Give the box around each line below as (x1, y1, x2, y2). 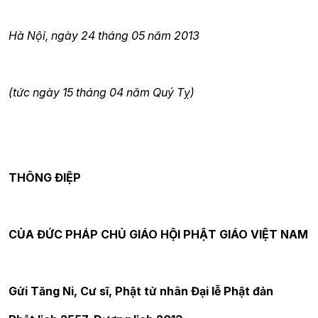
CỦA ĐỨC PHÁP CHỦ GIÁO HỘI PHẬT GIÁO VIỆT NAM (9, 227, 308, 241)
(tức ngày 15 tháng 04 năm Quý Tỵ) (9, 85, 194, 99)
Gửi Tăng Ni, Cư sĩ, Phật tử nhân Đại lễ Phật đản (9, 284, 273, 298)
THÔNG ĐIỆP (9, 170, 81, 185)
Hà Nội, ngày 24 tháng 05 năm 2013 (9, 28, 199, 43)
